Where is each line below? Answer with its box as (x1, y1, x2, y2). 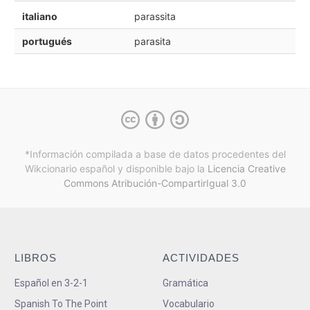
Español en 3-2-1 (15, 277, 88, 289)
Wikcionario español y (24, 163, 123, 175)
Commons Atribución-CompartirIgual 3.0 (64, 177, 246, 190)
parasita (134, 35, 171, 47)
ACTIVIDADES (162, 251, 239, 264)
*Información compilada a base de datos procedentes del (24, 148, 286, 161)
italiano (21, 10, 57, 22)
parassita (134, 10, 176, 22)
